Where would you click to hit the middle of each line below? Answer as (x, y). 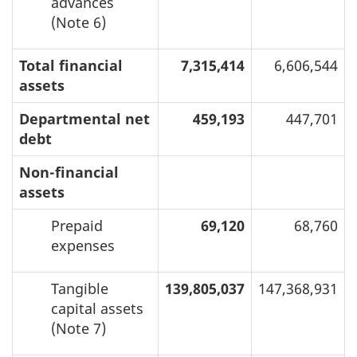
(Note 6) (78, 22)
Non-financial (69, 172)
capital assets (97, 308)
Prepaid (77, 225)
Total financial (71, 65)
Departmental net (84, 118)
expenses (83, 245)
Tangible (80, 288)
